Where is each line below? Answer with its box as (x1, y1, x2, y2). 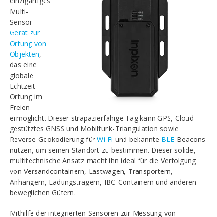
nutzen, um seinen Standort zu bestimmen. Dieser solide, (10, 145, 196, 155)
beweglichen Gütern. (10, 188, 76, 197)
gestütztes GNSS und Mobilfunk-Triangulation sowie (10, 124, 179, 133)
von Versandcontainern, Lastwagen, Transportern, (10, 167, 173, 176)
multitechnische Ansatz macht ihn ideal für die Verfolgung (10, 156, 196, 165)
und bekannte (113, 135, 161, 144)
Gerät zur (10, 28, 40, 37)
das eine (10, 60, 37, 69)
